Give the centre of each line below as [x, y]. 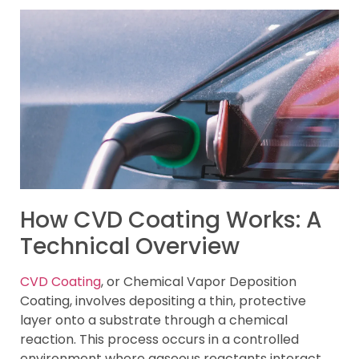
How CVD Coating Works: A [171, 220]
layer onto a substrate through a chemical [154, 320]
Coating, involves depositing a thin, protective [163, 301]
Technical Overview [130, 246]
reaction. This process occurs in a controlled [159, 339]
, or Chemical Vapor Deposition [199, 281]
